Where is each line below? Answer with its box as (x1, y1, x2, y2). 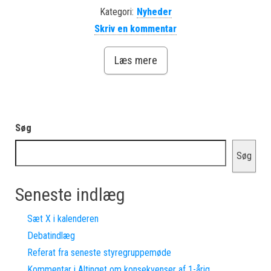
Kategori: (99, 6, 134, 18)
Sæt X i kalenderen (27, 213, 99, 224)
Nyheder (136, 6, 172, 18)
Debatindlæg (27, 230, 75, 241)
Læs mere (114, 54, 157, 67)
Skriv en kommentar (94, 23, 177, 34)
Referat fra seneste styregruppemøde (27, 247, 171, 258)
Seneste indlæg (15, 184, 125, 205)
